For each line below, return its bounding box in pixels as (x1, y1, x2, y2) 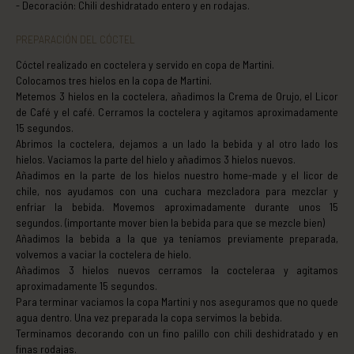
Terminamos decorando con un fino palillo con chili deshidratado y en (16, 326, 338, 340)
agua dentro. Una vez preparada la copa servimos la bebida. (16, 310, 282, 324)
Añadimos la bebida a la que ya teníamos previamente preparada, (16, 231, 338, 245)
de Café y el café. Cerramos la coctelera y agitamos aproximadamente (16, 104, 338, 119)
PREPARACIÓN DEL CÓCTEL (16, 32, 135, 46)
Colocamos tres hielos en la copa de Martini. (16, 73, 212, 87)
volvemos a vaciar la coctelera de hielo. (16, 247, 191, 261)
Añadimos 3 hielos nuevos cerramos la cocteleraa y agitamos (16, 262, 338, 277)
